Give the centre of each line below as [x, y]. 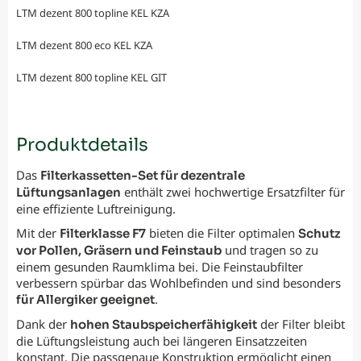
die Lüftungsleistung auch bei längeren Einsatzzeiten [162, 341]
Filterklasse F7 [103, 234]
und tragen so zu [270, 250]
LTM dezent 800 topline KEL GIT [91, 78]
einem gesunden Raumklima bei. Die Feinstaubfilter [160, 267]
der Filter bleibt [301, 324]
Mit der [38, 233]
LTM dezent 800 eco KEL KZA [84, 46]
